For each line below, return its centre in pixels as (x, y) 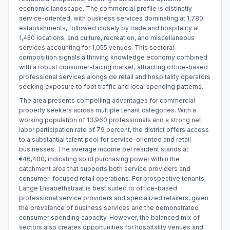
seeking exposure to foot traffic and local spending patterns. (111, 87)
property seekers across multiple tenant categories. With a (108, 110)
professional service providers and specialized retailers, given (114, 198)
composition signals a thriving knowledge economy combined (113, 57)
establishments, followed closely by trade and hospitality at (109, 28)
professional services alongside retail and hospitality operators (115, 77)
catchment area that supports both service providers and (105, 169)
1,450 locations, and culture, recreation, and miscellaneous (107, 38)
